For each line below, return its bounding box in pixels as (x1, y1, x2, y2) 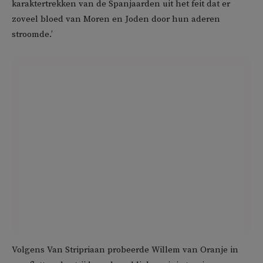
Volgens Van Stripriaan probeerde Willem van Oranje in (12, 244, 238, 256)
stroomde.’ (12, 29, 53, 41)
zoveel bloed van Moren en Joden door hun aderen (12, 14, 220, 25)
